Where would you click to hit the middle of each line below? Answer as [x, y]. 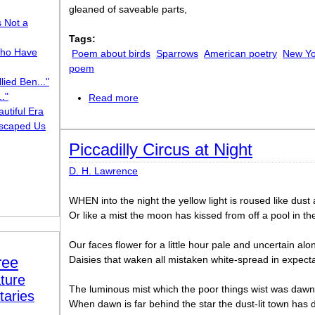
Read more [114, 98]
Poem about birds [111, 53]
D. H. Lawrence [103, 171]
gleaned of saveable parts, [128, 9]
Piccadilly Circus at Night [161, 149]
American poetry [240, 53]
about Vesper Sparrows [191, 98]
